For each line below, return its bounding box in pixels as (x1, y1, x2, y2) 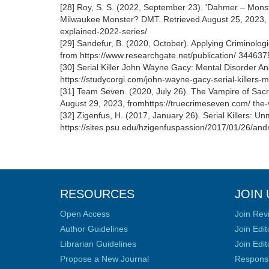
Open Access (60, 209, 110, 219)
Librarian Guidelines (60, 239, 136, 249)
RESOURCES (60, 187, 134, 201)
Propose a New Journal (60, 254, 149, 264)
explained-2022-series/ (60, 26, 147, 36)
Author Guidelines (60, 224, 128, 234)
